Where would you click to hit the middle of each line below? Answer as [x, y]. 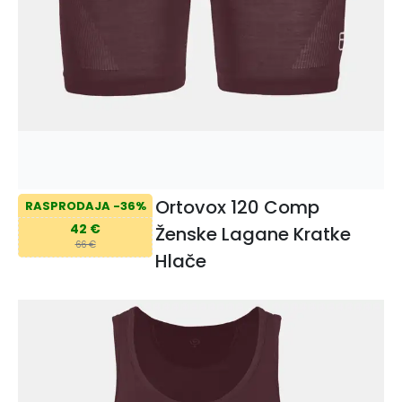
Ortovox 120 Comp [237, 208]
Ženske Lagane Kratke [253, 235]
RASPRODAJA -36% [85, 205]
